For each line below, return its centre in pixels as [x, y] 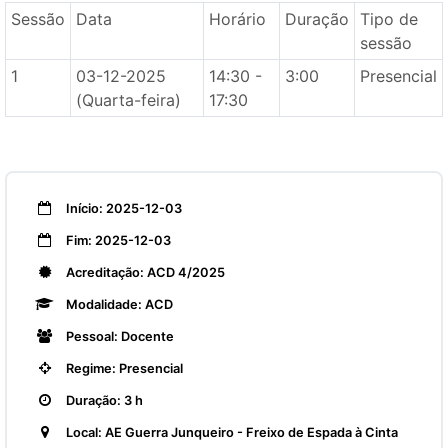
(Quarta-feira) [128, 100]
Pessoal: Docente [118, 336]
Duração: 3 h [103, 400]
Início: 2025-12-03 [122, 208]
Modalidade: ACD [118, 304]
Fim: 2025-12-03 [117, 240]
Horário [237, 19]
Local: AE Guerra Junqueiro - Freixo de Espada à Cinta [230, 432]
